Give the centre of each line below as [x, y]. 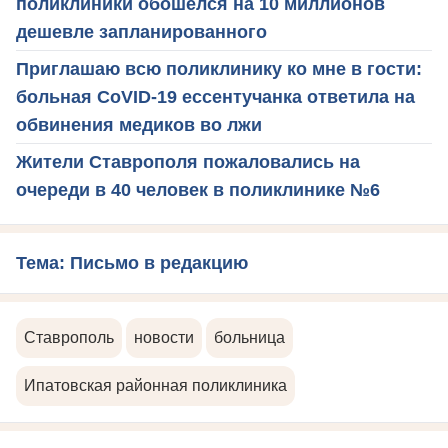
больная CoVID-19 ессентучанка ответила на [215, 96]
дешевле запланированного [141, 31]
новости [164, 337]
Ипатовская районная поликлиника [155, 385]
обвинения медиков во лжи [139, 124]
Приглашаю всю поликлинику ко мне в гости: [219, 68]
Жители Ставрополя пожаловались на [188, 161]
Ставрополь [69, 337]
